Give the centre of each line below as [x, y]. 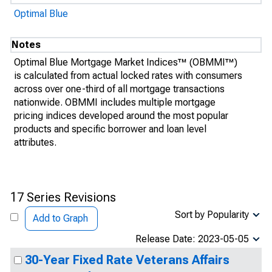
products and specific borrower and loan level [110, 129]
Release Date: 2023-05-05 [192, 239]
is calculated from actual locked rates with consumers [128, 76]
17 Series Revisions [63, 197]
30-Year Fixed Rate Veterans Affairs [127, 260]
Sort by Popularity [212, 215]
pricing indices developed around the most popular [121, 116]
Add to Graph [60, 218]
